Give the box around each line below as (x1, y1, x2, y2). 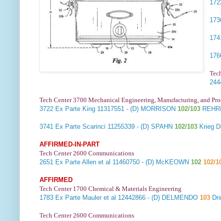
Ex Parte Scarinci (55, 123, 106, 131)
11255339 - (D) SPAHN (106, 123, 173, 131)
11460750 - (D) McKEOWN (110, 158, 191, 166)
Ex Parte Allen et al (55, 158, 110, 166)
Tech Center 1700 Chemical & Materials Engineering (39, 185, 182, 193)
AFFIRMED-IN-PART (39, 141, 100, 148)
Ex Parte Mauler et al (55, 194, 116, 202)
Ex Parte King (55, 105, 95, 113)
